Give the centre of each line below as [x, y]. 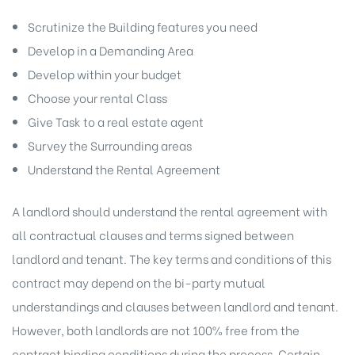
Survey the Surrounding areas [109, 145]
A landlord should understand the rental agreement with [170, 210]
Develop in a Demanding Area [110, 50]
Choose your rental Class [97, 98]
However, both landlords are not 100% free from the [156, 329]
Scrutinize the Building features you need [142, 27]
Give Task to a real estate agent [115, 122]
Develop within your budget [104, 74]
